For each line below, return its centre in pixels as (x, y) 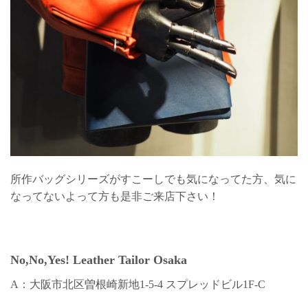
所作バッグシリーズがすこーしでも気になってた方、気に (153, 179)
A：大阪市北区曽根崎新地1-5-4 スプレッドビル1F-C (138, 285)
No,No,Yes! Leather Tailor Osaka (99, 260)
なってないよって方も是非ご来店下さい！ (115, 196)
